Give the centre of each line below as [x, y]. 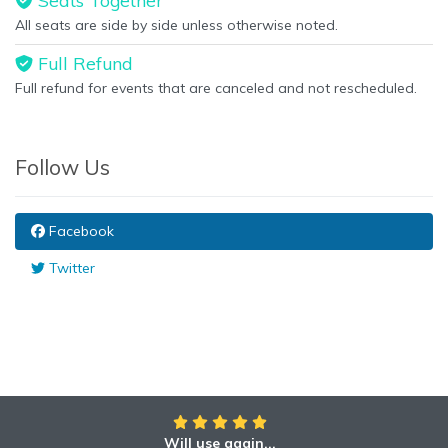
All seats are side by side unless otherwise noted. [176, 25]
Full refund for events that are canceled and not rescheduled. [216, 88]
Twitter [70, 268]
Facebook [79, 231]
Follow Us [62, 167]
